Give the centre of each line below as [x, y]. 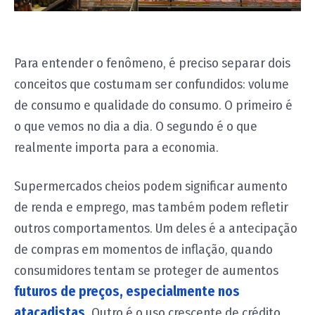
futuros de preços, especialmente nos [127, 292]
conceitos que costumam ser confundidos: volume [152, 84]
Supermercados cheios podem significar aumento [151, 186]
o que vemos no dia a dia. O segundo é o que [136, 127]
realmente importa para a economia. [116, 148]
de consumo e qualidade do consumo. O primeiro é [153, 105]
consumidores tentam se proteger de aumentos [146, 271]
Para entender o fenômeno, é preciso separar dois [152, 63]
